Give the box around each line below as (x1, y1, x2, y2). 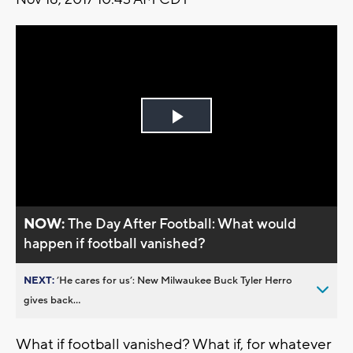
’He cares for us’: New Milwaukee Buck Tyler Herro (57, 273, 292, 287)
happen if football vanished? (24, 234, 206, 253)
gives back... (24, 293, 80, 307)
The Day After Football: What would (68, 214, 297, 233)
